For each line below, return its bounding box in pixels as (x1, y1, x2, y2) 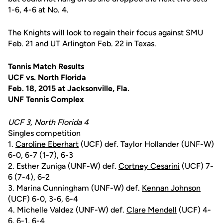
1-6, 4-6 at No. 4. (8, 5, 69, 15)
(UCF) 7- (180, 161, 214, 171)
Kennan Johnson (142, 183, 201, 193)
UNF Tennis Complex (8, 95, 84, 105)
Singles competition (8, 128, 81, 138)
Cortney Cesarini (118, 161, 180, 171)
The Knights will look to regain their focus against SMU (8, 28, 203, 38)
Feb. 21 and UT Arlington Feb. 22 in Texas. (8, 39, 156, 49)
